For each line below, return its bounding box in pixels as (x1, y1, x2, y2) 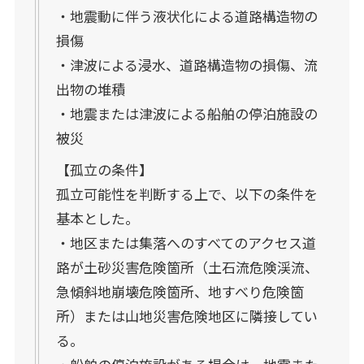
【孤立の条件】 (55, 158, 153, 180)
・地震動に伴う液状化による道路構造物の (55, 6, 318, 27)
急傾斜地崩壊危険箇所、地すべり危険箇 (55, 280, 304, 301)
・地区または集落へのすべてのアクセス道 (55, 232, 316, 253)
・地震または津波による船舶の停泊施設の (55, 103, 318, 124)
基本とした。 (55, 207, 139, 228)
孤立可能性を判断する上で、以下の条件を (55, 183, 318, 204)
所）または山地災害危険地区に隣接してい (55, 305, 318, 326)
